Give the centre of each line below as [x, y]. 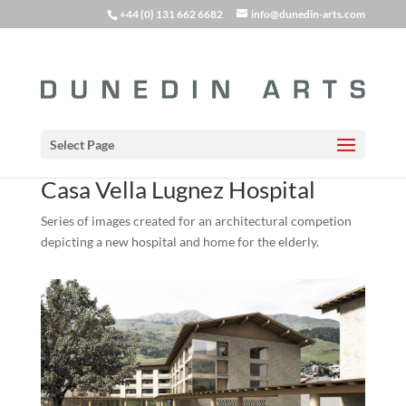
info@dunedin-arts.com [309, 14]
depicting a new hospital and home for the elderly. [179, 242]
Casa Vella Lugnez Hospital [178, 190]
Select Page [82, 145]
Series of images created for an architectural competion [196, 221]
